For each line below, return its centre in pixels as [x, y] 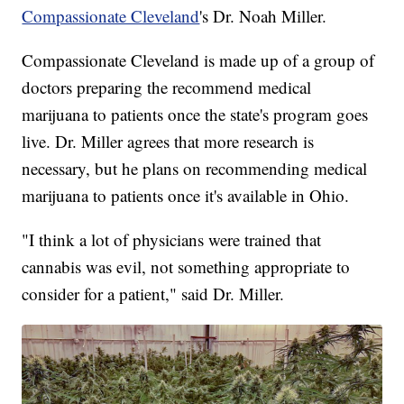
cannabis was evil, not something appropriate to [186, 267]
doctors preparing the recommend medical [167, 87]
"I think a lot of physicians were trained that [172, 240]
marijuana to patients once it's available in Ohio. [186, 196]
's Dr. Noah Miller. [266, 16]
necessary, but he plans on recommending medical [195, 169]
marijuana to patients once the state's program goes [195, 115]
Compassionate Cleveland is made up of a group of [198, 60]
